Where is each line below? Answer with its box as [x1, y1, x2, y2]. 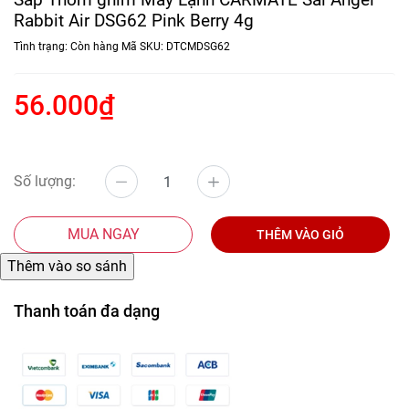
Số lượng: [14, 173, 76, 191]
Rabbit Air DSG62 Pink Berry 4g [14, 10, 254, 32]
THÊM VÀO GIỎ [257, 227, 344, 243]
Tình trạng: [14, 40, 70, 54]
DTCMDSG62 [166, 40, 230, 54]
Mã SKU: [121, 40, 166, 54]
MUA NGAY [67, 225, 140, 244]
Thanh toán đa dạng [14, 301, 160, 321]
